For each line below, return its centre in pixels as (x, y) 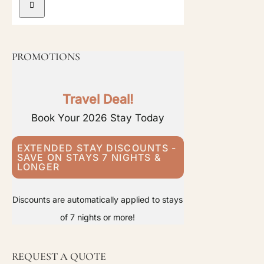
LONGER (38, 167)
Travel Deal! (98, 99)
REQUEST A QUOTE (59, 256)
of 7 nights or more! (98, 217)
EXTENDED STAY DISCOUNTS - (97, 148)
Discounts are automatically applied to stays (98, 200)
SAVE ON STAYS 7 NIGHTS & (89, 157)
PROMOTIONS (46, 57)
